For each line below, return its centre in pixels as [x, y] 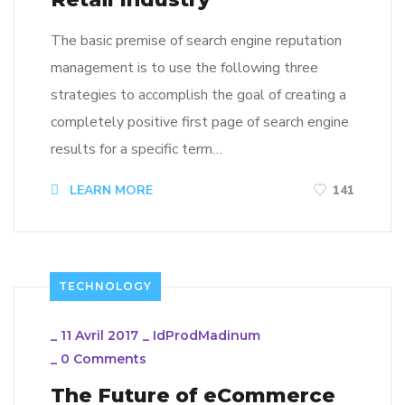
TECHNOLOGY [105, 287]
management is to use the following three [184, 67]
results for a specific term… [137, 149]
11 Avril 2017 [99, 336]
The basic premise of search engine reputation [196, 40]
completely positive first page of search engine [200, 122]
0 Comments [104, 359]
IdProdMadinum [207, 336]
